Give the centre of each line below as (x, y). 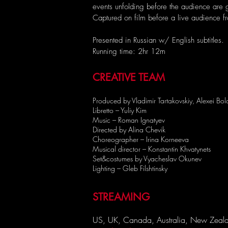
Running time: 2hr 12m (129, 51)
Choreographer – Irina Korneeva (141, 139)
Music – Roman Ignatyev (129, 120)
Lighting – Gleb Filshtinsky (130, 168)
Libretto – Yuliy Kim (120, 110)
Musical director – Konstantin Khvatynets (152, 149)
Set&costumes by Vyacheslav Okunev (147, 159)
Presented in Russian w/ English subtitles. (158, 40)
